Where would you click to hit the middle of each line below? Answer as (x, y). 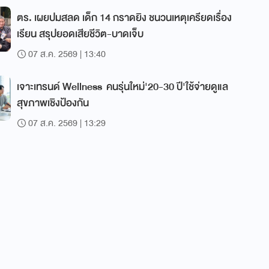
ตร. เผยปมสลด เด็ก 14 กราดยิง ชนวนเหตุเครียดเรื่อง (124, 18)
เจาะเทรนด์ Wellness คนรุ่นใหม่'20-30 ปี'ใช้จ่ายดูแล (122, 87)
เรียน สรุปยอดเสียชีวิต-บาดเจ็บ (80, 34)
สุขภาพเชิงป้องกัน (53, 103)
